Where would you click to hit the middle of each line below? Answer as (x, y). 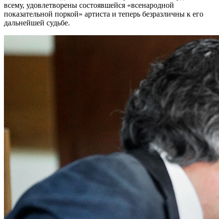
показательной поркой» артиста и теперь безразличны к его (104, 14)
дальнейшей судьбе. (37, 23)
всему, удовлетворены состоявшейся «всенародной (89, 5)
